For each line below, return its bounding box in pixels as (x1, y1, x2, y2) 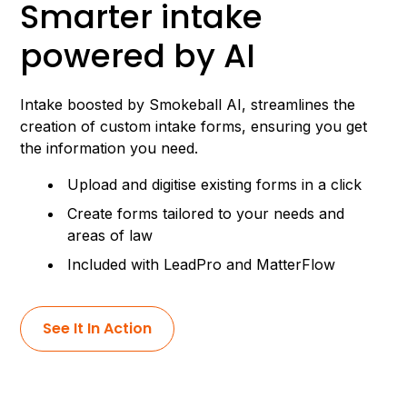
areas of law (67, 225, 154, 244)
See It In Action (43, 317, 153, 339)
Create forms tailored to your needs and (67, 203, 345, 223)
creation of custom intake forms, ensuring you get (20, 116, 368, 135)
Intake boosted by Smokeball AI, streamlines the (20, 94, 356, 114)
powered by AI (20, 32, 256, 79)
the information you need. (20, 138, 199, 157)
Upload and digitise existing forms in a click (67, 174, 362, 194)
